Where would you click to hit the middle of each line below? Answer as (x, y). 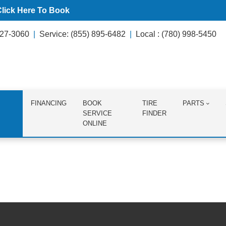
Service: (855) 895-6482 (82, 34)
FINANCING (49, 103)
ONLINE (95, 123)
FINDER (154, 113)
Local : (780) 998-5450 (176, 34)
